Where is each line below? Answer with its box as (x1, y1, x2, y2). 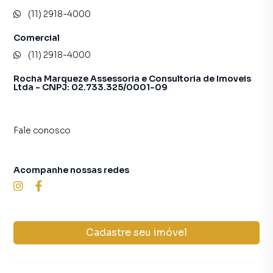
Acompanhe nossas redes (13, 165, 129, 175)
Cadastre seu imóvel (86, 226, 187, 239)
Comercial (13, 32, 60, 43)
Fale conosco (13, 125, 71, 136)
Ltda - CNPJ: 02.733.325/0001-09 (13, 82, 168, 93)
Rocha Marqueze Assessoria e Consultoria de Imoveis (13, 73, 251, 84)
